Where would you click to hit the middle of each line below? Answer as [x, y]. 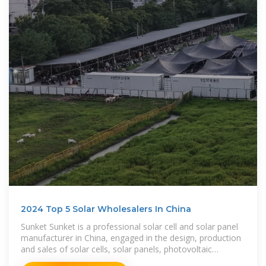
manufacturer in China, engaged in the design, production [131, 237]
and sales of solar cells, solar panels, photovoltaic [116, 249]
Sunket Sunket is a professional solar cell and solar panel [129, 226]
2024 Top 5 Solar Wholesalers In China [106, 209]
